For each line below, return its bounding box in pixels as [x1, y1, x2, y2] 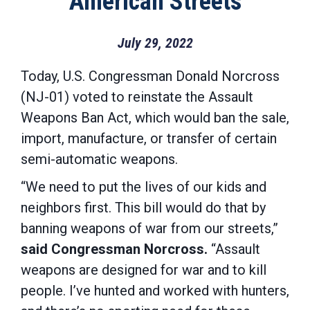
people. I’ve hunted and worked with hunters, [21, 282, 289, 299]
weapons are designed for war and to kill [21, 262, 266, 278]
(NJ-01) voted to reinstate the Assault [21, 89, 253, 105]
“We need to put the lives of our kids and [21, 179, 266, 195]
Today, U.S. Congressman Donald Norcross [21, 68, 280, 84]
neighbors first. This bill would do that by [21, 199, 266, 216]
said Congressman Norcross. [21, 241, 208, 257]
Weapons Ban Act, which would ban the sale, [21, 109, 289, 126]
